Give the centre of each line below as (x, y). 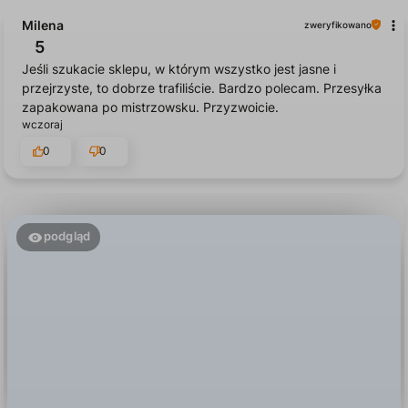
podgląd (66, 193)
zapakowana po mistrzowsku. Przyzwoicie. (150, 64)
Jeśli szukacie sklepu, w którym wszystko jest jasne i (179, 25)
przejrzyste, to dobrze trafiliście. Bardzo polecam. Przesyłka (202, 45)
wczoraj (42, 81)
